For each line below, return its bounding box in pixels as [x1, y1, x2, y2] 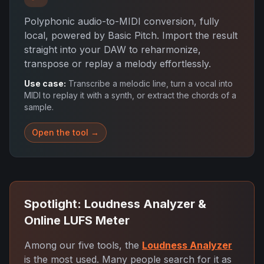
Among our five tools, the [24, 239, 142, 251]
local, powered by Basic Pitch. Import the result [24, 29, 237, 41]
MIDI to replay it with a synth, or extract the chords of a [24, 90, 236, 100]
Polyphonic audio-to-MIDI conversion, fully [24, 15, 219, 27]
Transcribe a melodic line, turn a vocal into [68, 78, 233, 88]
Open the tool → [32, 127, 99, 137]
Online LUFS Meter [24, 213, 130, 227]
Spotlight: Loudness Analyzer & [24, 197, 206, 211]
